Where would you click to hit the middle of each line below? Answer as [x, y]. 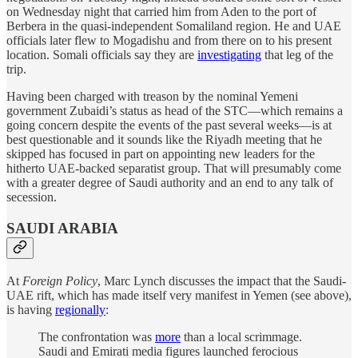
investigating [229, 55]
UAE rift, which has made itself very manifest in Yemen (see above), [179, 295]
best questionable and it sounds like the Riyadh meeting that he [164, 140]
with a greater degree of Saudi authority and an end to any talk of [170, 183]
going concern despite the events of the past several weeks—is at [169, 125]
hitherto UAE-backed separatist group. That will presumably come [174, 169]
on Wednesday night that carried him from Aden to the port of [161, 12]
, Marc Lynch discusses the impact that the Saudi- [222, 280]
